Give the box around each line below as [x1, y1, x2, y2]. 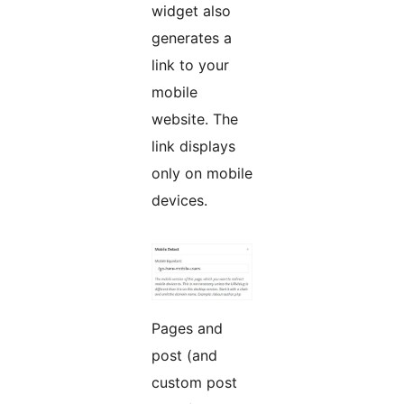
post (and [151, 346, 217, 365]
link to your [151, 56, 229, 75]
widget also [151, 2, 231, 21]
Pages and [151, 319, 223, 338]
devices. [151, 191, 207, 210]
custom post [151, 373, 237, 392]
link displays [151, 137, 235, 156]
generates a [151, 29, 232, 48]
